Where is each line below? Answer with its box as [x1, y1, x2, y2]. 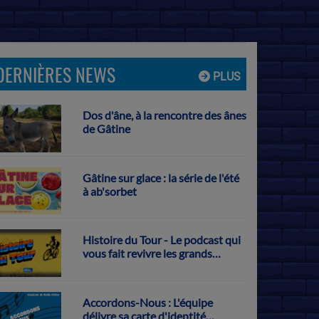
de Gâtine [82, 122, 130, 135]
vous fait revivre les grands [82, 246, 212, 261]
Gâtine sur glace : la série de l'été [82, 170, 239, 184]
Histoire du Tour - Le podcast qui [82, 233, 241, 247]
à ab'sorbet [82, 184, 137, 198]
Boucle [82, 273, 116, 288]
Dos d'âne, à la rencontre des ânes [82, 108, 246, 122]
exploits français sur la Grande [82, 260, 230, 274]
